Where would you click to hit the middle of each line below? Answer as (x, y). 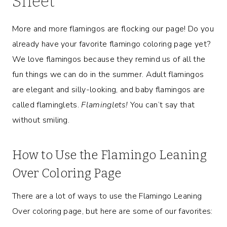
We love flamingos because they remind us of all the (109, 59)
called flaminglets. (47, 105)
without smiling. (41, 120)
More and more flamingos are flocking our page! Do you (113, 29)
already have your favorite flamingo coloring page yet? (111, 44)
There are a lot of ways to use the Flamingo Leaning (107, 196)
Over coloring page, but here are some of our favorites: (112, 211)
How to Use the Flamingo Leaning (109, 155)
